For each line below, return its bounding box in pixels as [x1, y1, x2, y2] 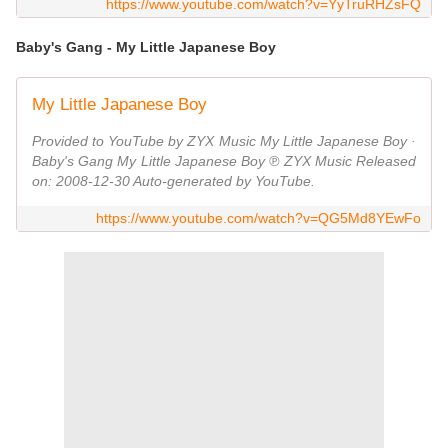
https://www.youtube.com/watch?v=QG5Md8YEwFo [96, 210, 421, 227]
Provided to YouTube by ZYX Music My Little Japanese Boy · [32, 133, 416, 150]
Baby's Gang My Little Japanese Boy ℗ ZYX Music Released [32, 153, 416, 170]
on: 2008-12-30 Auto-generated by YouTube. [32, 173, 315, 190]
